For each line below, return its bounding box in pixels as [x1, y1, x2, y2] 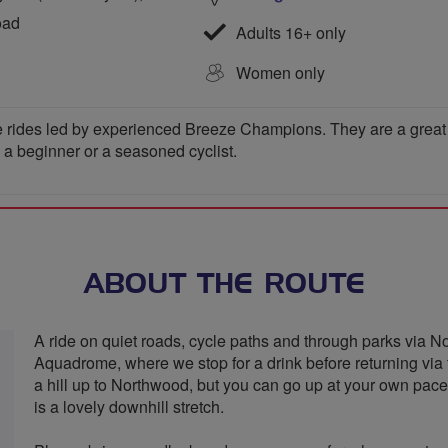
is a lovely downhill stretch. [34, 395, 224, 418]
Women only [236, 60, 325, 84]
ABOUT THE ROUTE [83, 271, 365, 299]
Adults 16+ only [232, 20, 346, 44]
